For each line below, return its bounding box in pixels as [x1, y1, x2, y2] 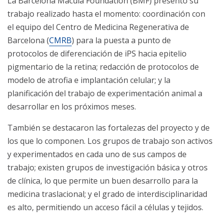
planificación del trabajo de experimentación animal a [7, 87, 202, 99]
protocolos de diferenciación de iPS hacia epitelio [7, 48, 187, 59]
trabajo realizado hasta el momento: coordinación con [7, 8, 205, 19]
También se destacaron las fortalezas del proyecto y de [7, 122, 210, 133]
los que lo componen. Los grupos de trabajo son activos [7, 135, 213, 146]
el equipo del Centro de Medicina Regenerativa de [7, 21, 189, 32]
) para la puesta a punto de [72, 34, 171, 46]
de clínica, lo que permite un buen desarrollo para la [7, 175, 198, 186]
